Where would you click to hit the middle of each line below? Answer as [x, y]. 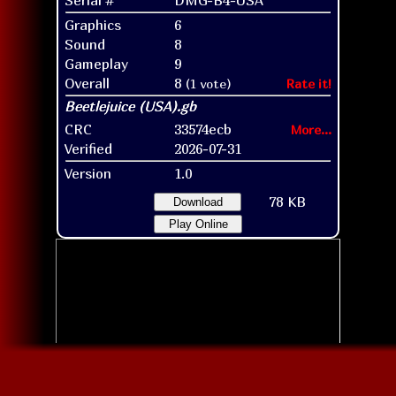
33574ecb [203, 129]
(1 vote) [209, 83]
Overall [87, 83]
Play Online [198, 224]
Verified [88, 148]
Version [88, 173]
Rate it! [309, 83]
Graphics [93, 24]
